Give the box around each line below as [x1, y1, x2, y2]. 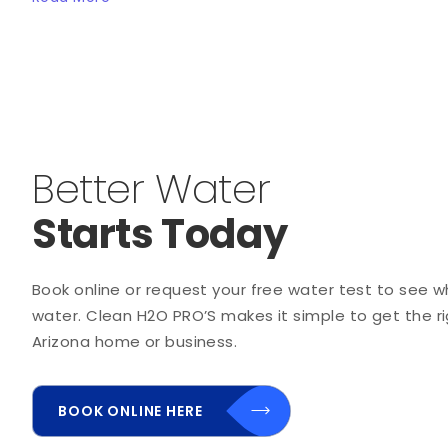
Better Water [32, 160, 271, 217]
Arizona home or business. [32, 330, 238, 352]
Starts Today [32, 205, 288, 262]
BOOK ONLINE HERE [58, 400, 203, 421]
